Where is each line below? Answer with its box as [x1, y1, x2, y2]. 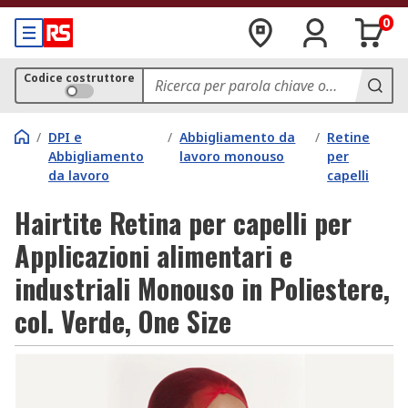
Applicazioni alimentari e [15, 235, 292, 276]
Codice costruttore [24, 70, 135, 86]
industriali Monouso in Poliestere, [15, 268, 390, 309]
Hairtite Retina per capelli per [15, 202, 352, 243]
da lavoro [48, 167, 109, 184]
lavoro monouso [179, 148, 285, 165]
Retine [327, 128, 371, 146]
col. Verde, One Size [15, 301, 231, 342]
